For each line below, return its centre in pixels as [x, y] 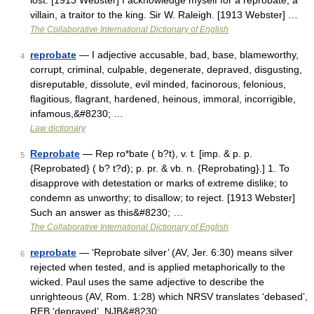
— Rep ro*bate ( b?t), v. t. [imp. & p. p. [166, 153]
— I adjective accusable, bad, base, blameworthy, [187, 55]
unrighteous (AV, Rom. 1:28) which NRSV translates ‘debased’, [169, 296]
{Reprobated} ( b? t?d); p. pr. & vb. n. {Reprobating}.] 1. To [160, 168]
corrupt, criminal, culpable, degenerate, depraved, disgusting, [166, 69]
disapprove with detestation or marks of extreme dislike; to [159, 183]
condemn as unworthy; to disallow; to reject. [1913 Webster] [163, 198]
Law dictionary [58, 128]
